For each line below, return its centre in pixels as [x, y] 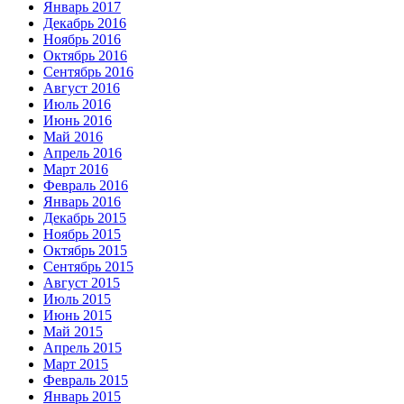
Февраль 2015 [86, 381]
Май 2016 [73, 137]
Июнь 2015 [78, 316]
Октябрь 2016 [85, 56]
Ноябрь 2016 [82, 40]
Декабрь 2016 [85, 23]
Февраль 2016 [86, 186]
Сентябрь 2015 [88, 267]
